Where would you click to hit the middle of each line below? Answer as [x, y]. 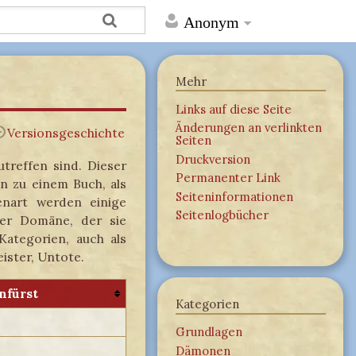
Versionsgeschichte [66, 132]
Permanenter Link [228, 178]
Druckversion [213, 159]
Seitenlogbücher [222, 215]
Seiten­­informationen [234, 196]
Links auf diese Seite [233, 109]
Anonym [212, 22]
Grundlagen [209, 332]
